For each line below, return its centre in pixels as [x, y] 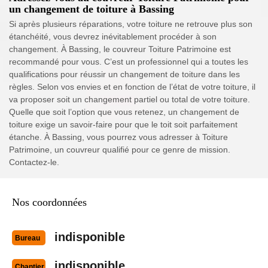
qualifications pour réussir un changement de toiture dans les [124, 74]
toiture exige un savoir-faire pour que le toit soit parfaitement [123, 124]
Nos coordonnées [49, 202]
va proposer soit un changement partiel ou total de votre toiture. [130, 99]
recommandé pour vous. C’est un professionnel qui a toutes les [129, 62]
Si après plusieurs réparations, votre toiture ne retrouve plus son [131, 24]
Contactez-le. [34, 162]
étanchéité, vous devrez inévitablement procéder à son [113, 36]
